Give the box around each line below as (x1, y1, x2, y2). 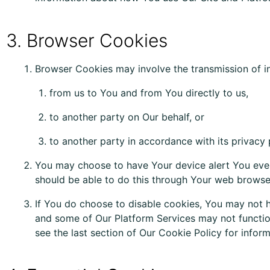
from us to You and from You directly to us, (49, 87, 248, 99)
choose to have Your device (75, 159, 209, 171)
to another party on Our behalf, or (49, 111, 204, 123)
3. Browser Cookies (6, 30, 168, 51)
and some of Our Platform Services (35, 212, 198, 224)
